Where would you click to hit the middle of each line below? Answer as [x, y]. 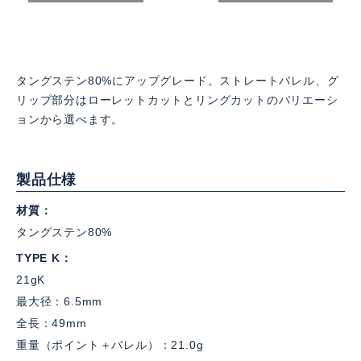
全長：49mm [52, 323]
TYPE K [38, 258]
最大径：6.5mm [60, 301]
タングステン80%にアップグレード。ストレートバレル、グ [178, 81]
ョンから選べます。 [70, 119]
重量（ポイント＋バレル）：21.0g [110, 345]
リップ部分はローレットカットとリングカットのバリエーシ [177, 100]
